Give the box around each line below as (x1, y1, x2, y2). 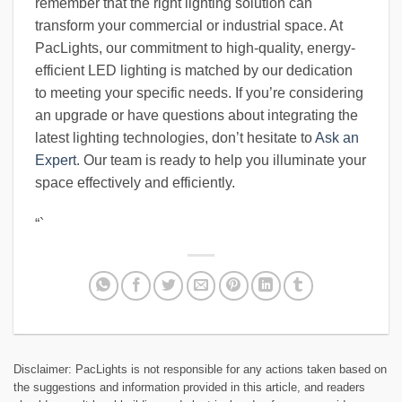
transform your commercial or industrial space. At (35, 18, 343, 34)
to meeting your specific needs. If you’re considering (35, 85, 363, 101)
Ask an (315, 130, 359, 146)
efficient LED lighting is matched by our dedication (35, 63, 353, 79)
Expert (35, 153, 76, 169)
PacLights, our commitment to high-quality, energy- (35, 40, 355, 57)
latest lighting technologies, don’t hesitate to (35, 130, 315, 146)
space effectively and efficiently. (35, 175, 235, 191)
